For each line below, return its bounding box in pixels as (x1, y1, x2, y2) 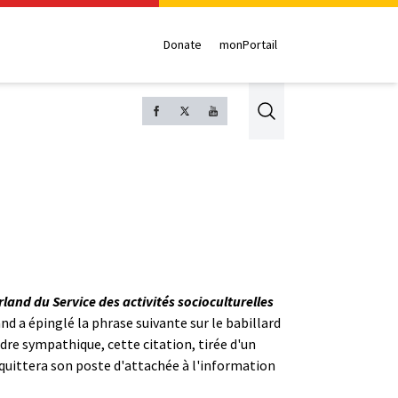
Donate (163, 36, 202, 53)
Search (266, 100, 306, 119)
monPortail (219, 36, 277, 53)
